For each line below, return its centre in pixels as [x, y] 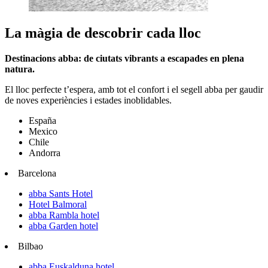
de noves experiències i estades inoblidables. [88, 100]
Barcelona [37, 173]
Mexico [43, 132]
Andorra [45, 153]
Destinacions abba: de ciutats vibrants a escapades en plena [124, 59]
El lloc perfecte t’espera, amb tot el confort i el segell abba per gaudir [134, 90]
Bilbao [31, 246]
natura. [20, 69]
